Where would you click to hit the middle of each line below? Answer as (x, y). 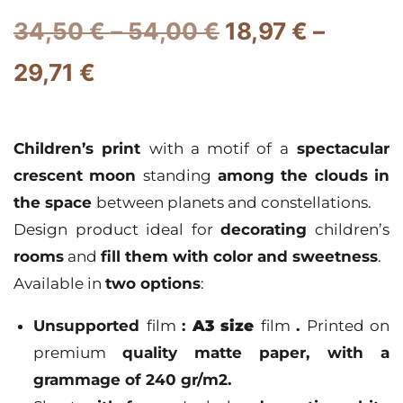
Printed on (348, 326)
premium (78, 353)
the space (55, 203)
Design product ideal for (117, 230)
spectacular (339, 149)
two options (153, 284)
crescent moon (78, 176)
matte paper (250, 353)
